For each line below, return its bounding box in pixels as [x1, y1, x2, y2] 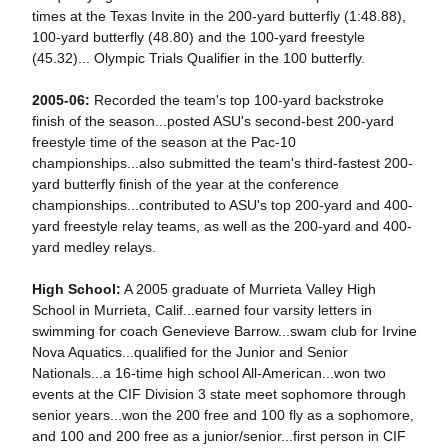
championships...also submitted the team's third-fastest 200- [31, 155, 413, 171]
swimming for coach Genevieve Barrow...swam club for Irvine [31, 323, 417, 339]
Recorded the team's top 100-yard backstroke [89, 92, 384, 108]
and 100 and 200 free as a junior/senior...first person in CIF [31, 428, 406, 444]
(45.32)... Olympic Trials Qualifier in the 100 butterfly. [31, 50, 365, 66]
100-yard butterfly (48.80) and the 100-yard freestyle [31, 29, 365, 45]
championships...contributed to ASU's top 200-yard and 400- [31, 197, 413, 213]
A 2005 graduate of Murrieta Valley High [120, 281, 376, 297]
